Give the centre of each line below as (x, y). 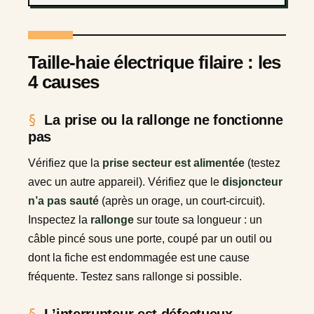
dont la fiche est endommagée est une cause (139, 257)
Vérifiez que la (65, 163)
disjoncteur (252, 182)
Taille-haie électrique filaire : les (155, 62)
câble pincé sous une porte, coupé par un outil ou (150, 238)
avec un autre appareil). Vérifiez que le (125, 182)
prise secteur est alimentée (173, 163)
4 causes (64, 82)
